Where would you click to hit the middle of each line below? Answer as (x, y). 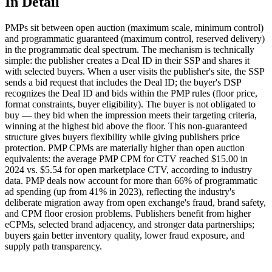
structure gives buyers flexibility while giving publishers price (122, 137)
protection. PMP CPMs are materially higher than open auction (125, 148)
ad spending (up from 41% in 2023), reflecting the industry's (120, 191)
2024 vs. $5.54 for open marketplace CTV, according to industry (128, 169)
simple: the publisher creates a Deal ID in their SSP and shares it (127, 60)
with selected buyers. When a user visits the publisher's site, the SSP (134, 71)
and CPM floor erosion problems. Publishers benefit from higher (128, 213)
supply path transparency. (53, 246)
